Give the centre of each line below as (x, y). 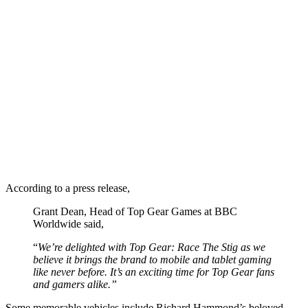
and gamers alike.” (75, 284)
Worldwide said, (68, 223)
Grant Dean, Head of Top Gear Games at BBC (135, 211)
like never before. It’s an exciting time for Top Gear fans (154, 272)
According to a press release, (68, 188)
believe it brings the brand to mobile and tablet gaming (152, 259)
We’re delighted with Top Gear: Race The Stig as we (152, 247)
